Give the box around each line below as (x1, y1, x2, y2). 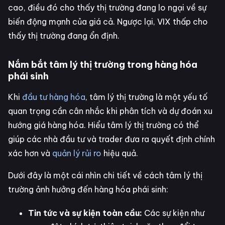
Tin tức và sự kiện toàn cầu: (28, 207, 142, 218)
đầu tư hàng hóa (22, 91, 85, 102)
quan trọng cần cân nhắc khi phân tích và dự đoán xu (8, 105, 212, 116)
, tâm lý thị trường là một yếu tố (85, 91, 207, 102)
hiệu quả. (103, 148, 138, 158)
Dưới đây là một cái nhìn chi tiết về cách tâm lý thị (8, 170, 202, 180)
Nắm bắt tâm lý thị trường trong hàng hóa (8, 58, 197, 70)
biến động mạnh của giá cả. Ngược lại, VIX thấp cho (8, 16, 208, 27)
